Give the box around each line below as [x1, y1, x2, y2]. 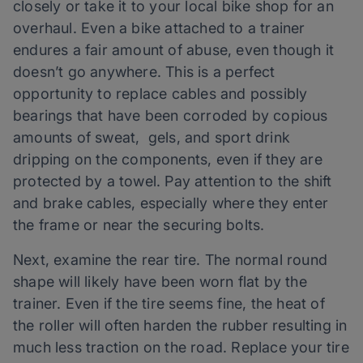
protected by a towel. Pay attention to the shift [13, 173, 332, 190]
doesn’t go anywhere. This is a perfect [13, 63, 275, 81]
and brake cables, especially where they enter [13, 194, 329, 212]
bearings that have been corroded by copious [13, 107, 328, 125]
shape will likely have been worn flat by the [13, 273, 307, 291]
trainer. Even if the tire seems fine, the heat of [13, 295, 325, 313]
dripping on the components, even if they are [13, 151, 322, 169]
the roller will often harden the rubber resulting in [13, 317, 348, 335]
